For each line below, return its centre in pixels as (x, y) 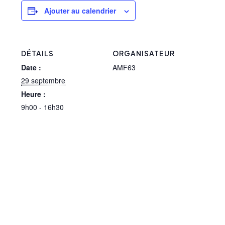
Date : (31, 68)
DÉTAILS (38, 53)
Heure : (34, 94)
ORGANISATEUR (144, 53)
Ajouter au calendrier (80, 11)
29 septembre (43, 81)
